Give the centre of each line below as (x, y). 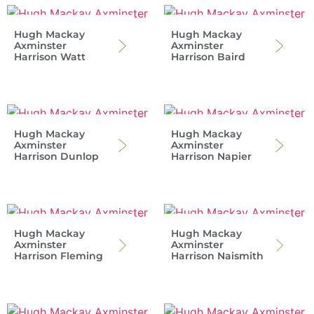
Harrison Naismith (217, 256)
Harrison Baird (208, 57)
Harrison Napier (211, 157)
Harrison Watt (50, 57)
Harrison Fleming (59, 256)
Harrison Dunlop (56, 157)
